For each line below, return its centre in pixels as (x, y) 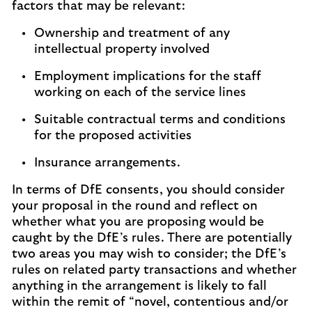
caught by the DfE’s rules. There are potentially (152, 238)
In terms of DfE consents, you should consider (148, 190)
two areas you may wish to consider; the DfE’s (149, 254)
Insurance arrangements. (107, 163)
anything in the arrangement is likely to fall (139, 286)
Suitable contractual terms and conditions (160, 120)
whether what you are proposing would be (138, 222)
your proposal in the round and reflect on (135, 206)
